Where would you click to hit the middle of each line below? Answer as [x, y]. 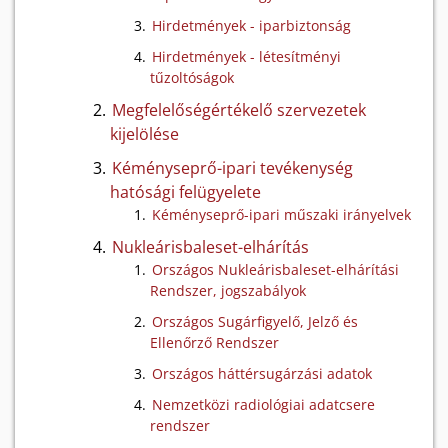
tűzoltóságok [192, 77]
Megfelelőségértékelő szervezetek [239, 110]
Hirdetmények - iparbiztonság [251, 25]
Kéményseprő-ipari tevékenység [232, 168]
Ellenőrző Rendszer [214, 342]
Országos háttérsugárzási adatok [262, 373]
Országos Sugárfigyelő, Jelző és [255, 321]
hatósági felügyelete [185, 192]
